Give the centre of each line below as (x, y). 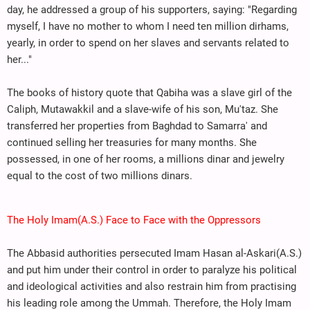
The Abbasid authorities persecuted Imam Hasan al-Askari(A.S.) (154, 253)
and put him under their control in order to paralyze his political (152, 270)
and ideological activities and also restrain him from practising (152, 286)
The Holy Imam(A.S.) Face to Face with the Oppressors (134, 220)
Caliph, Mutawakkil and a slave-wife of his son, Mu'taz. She (143, 109)
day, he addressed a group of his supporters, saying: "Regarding (152, 9)
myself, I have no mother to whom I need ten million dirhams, (148, 26)
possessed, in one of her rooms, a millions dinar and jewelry (146, 159)
